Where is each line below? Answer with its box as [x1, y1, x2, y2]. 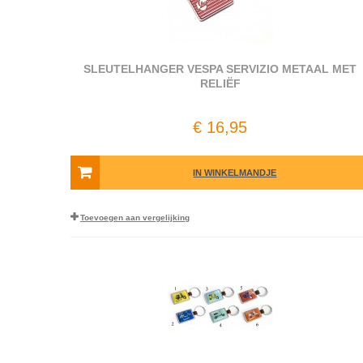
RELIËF [199, 77, 241, 90]
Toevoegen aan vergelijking [80, 213, 190, 222]
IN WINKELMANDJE [193, 168, 277, 177]
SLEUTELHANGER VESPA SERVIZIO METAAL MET [83, 62, 357, 75]
